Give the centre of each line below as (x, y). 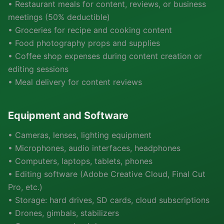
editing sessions (38, 69)
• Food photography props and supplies (84, 43)
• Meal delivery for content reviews (75, 82)
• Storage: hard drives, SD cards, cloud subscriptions (109, 200)
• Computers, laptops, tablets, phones (80, 161)
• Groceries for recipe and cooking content (90, 30)
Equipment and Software (68, 115)
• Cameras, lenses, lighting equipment (80, 135)
